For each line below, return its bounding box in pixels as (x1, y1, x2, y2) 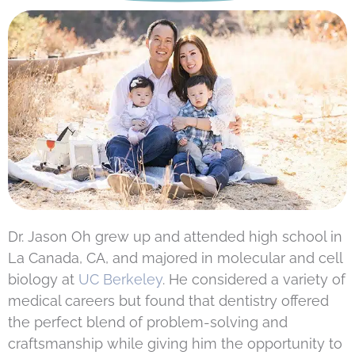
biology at (8, 270, 78, 288)
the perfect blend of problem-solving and (8, 313, 288, 330)
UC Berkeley (78, 270, 162, 288)
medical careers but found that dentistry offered (8, 292, 329, 309)
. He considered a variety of (162, 270, 345, 288)
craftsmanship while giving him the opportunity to (8, 334, 342, 352)
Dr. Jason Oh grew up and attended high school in (8, 227, 342, 245)
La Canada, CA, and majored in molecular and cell (8, 249, 342, 266)
